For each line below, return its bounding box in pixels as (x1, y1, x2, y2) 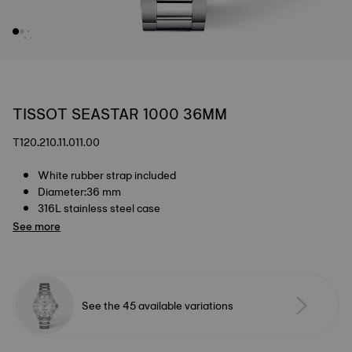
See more (13, 217, 60, 236)
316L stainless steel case (38, 199, 160, 218)
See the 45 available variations (82, 295, 233, 315)
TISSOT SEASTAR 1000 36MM (13, 101, 227, 127)
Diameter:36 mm (38, 182, 121, 201)
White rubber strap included (38, 166, 176, 185)
